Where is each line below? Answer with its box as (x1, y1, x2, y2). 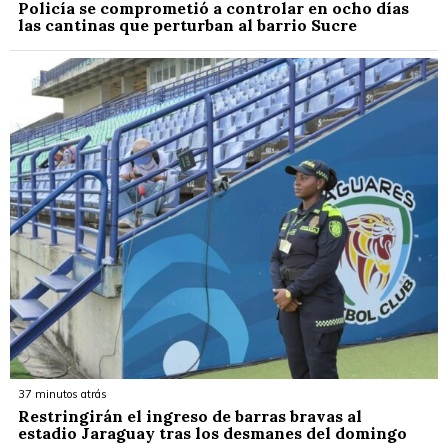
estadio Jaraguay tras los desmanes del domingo (18, 423, 411, 444)
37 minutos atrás (18, 387, 107, 402)
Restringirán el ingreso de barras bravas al (18, 406, 362, 427)
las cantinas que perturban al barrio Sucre (18, 15, 361, 36)
